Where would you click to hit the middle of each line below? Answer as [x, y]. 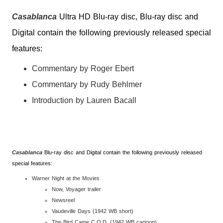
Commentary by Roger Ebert [83, 69]
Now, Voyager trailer [76, 189]
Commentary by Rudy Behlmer [87, 85]
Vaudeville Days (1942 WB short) [93, 211]
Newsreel [63, 200]
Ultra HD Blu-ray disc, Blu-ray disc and [129, 17]
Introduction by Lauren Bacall [84, 101]
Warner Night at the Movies [66, 178]
